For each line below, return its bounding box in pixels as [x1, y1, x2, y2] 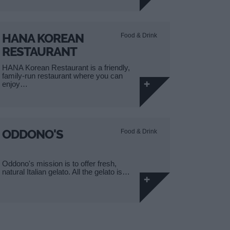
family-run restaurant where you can [2, 71, 123, 80]
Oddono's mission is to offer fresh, [2, 159, 117, 168]
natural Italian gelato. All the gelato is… [2, 167, 130, 176]
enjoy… [2, 80, 28, 88]
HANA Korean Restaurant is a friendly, [2, 63, 130, 72]
